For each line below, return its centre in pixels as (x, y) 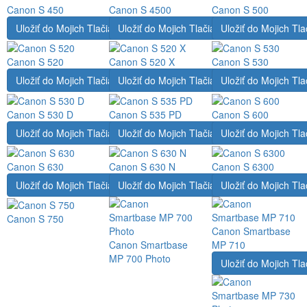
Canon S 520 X (142, 62)
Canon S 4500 (140, 10)
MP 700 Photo (140, 259)
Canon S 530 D (40, 114)
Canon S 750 (35, 219)
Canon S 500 (240, 10)
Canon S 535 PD (146, 114)
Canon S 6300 (243, 167)
